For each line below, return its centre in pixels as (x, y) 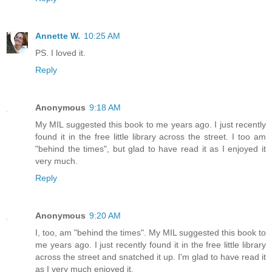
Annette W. (58, 36)
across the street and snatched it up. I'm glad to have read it (151, 257)
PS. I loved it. (60, 53)
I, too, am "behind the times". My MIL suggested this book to (151, 233)
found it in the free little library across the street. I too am (151, 137)
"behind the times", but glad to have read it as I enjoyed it (151, 149)
